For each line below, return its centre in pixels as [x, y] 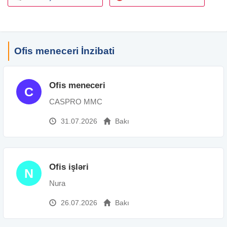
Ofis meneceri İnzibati [64, 51]
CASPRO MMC [76, 101]
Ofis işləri [69, 167]
